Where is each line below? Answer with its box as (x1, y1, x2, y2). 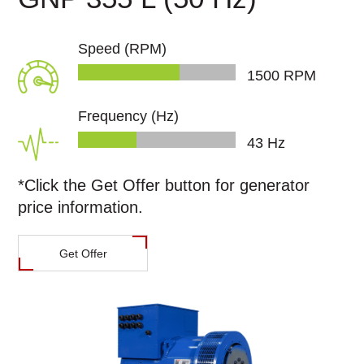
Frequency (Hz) (78, 107, 180, 124)
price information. (18, 197, 144, 216)
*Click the (18, 175, 92, 194)
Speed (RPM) (78, 40, 167, 57)
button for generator (160, 175, 310, 194)
